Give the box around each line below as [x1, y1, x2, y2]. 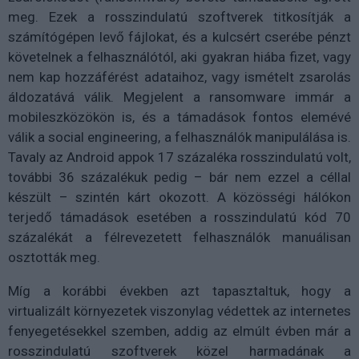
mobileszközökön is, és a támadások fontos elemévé [8, 108, 351, 125]
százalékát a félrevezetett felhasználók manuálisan [8, 228, 351, 245]
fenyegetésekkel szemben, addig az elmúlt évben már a [8, 322, 351, 339]
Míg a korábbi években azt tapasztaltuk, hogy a [8, 282, 351, 299]
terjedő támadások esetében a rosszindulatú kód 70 [8, 208, 351, 225]
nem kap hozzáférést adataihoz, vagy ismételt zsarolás [8, 68, 351, 85]
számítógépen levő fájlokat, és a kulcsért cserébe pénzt [8, 28, 351, 45]
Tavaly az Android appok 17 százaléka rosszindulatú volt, [8, 148, 351, 165]
